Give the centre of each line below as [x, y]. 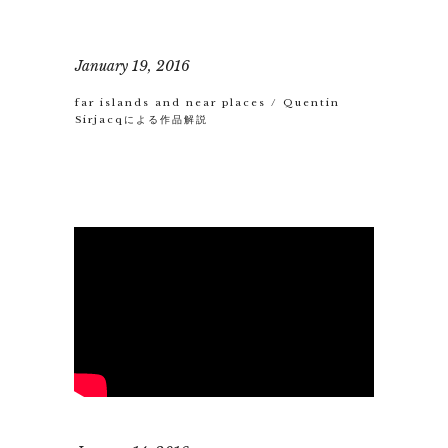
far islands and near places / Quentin [207, 102]
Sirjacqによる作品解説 [141, 119]
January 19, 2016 [132, 65]
